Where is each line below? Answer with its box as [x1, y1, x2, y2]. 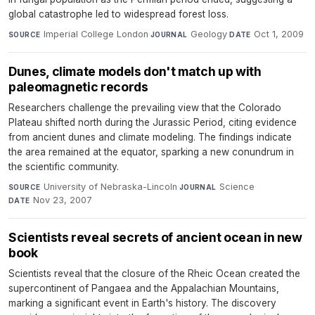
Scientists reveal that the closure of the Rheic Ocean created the [8, 268, 300, 279]
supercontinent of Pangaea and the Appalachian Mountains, [8, 283, 279, 294]
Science [219, 181, 255, 192]
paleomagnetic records [8, 79, 148, 94]
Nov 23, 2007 [33, 195, 93, 205]
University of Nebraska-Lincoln [43, 181, 177, 192]
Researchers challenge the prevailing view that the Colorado [8, 102, 281, 113]
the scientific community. [8, 161, 119, 172]
